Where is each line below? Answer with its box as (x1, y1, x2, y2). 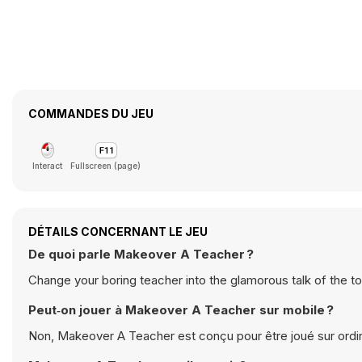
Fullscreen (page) (70, 161, 141, 170)
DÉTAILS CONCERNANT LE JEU (28, 225, 208, 238)
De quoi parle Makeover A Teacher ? (28, 246, 254, 262)
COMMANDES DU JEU (28, 107, 154, 120)
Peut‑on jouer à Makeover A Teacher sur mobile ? (28, 302, 334, 318)
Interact (32, 161, 62, 170)
